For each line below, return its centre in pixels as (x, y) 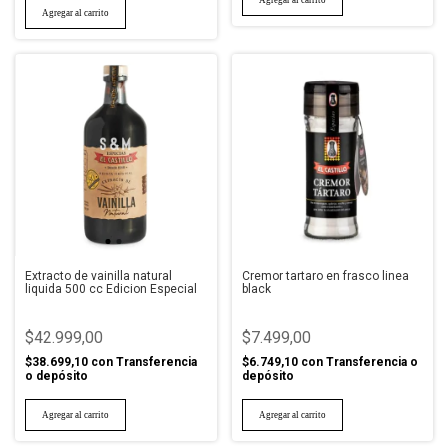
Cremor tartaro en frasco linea (325, 275)
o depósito (56, 375)
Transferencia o (371, 361)
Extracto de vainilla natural (98, 275)
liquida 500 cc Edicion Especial (111, 288)
